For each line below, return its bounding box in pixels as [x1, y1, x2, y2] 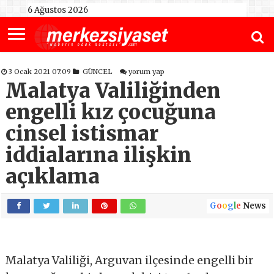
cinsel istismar [6, 121, 159, 147]
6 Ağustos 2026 [27, 5, 88, 15]
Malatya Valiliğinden [6, 78, 221, 104]
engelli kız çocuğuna [6, 100, 217, 125]
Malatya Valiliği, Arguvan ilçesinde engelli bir [6, 253, 254, 268]
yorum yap [128, 67, 165, 76]
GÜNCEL [83, 67, 113, 76]
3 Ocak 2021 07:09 [9, 67, 73, 76]
